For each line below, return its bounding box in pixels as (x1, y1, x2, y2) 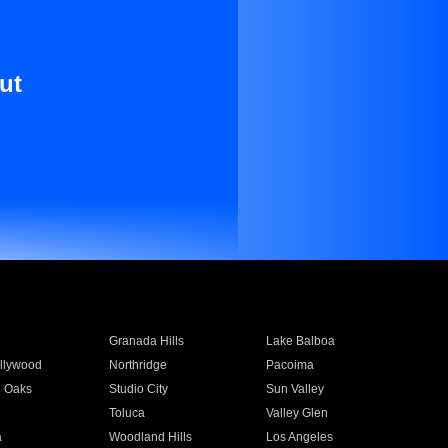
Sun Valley (266, 382, 325, 396)
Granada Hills (108, 334, 184, 348)
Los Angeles (266, 430, 334, 444)
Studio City (108, 382, 168, 396)
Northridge (108, 358, 167, 372)
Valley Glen (266, 406, 329, 420)
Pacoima (266, 358, 315, 372)
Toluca (108, 406, 145, 420)
